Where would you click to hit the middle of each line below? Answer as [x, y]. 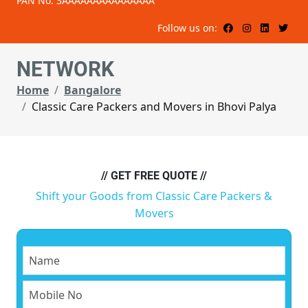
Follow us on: [189, 28]
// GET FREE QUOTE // [154, 176]
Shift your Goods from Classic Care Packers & [154, 196]
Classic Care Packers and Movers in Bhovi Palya [154, 107]
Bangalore [92, 90]
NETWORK [65, 69]
